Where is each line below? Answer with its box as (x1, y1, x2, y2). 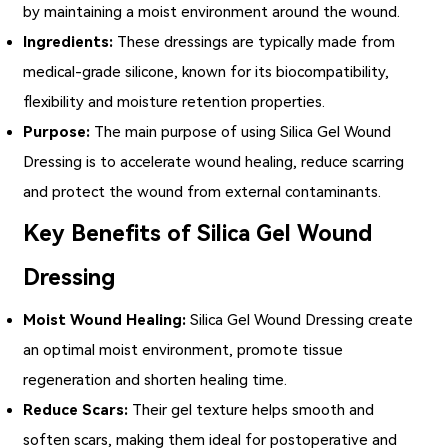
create (364, 310, 414, 329)
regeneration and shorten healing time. (23, 370, 288, 389)
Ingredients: (23, 32, 114, 51)
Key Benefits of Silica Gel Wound (23, 220, 373, 246)
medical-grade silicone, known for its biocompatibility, (23, 62, 390, 81)
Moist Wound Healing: (23, 310, 187, 329)
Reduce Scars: (23, 400, 129, 419)
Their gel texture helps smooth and (128, 400, 375, 419)
